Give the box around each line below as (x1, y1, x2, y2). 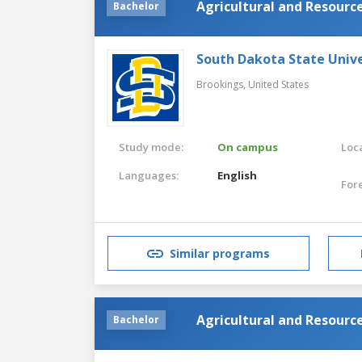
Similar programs (170, 246, 270, 262)
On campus (217, 139, 279, 154)
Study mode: (119, 139, 183, 154)
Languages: (119, 167, 179, 183)
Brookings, (196, 77, 248, 91)
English (217, 167, 258, 183)
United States (248, 77, 309, 91)
